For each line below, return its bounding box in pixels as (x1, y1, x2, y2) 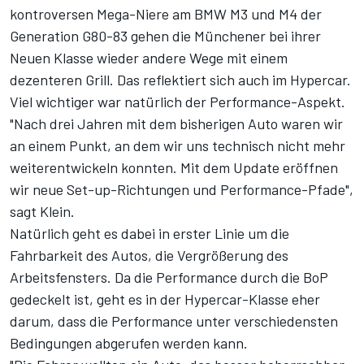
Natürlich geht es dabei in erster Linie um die (10, 224, 289, 243)
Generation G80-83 (10, 27, 128, 45)
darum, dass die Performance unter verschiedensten (10, 312, 338, 331)
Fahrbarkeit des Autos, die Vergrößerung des (10, 246, 288, 265)
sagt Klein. (10, 202, 75, 221)
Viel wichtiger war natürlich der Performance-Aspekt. (10, 93, 345, 111)
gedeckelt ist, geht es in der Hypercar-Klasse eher (10, 290, 320, 309)
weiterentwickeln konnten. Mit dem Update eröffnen (10, 158, 338, 177)
